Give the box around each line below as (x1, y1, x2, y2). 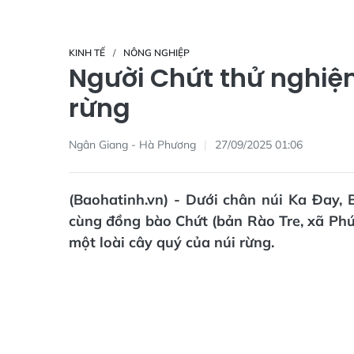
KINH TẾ (69, 47, 105, 58)
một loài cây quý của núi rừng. (69, 233, 274, 251)
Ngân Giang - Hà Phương (69, 137, 196, 152)
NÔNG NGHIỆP (123, 47, 190, 58)
